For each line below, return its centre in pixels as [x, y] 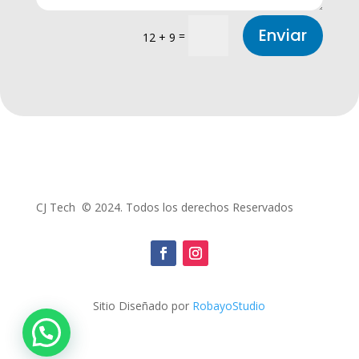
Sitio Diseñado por [143, 305]
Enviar [283, 36]
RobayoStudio [229, 305]
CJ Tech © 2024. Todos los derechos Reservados [164, 207]
